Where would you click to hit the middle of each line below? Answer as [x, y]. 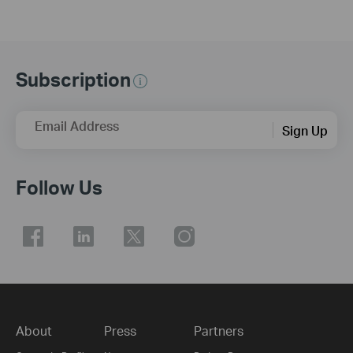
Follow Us [59, 188]
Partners [219, 331]
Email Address [77, 126]
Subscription [73, 80]
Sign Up [305, 130]
